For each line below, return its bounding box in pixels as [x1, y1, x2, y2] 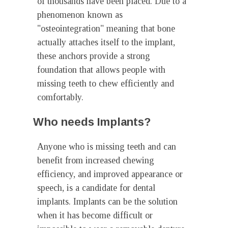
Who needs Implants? [33, 116, 151, 128]
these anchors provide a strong [37, 51, 150, 61]
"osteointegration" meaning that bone [37, 23, 175, 34]
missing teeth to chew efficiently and [37, 78, 174, 89]
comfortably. [37, 92, 83, 102]
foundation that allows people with [37, 65, 165, 75]
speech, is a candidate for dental [37, 183, 155, 193]
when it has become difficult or [37, 210, 153, 220]
